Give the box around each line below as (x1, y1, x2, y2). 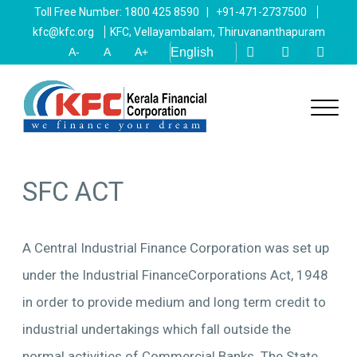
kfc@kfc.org (32, 25, 94, 38)
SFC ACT (22, 176, 124, 207)
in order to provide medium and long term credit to (22, 294, 326, 310)
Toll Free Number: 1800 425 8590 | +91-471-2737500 (34, 6, 307, 18)
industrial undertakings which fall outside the (22, 321, 291, 337)
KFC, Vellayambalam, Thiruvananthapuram (109, 25, 325, 38)
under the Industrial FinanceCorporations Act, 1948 (22, 267, 328, 283)
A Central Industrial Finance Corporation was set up (22, 240, 329, 256)
